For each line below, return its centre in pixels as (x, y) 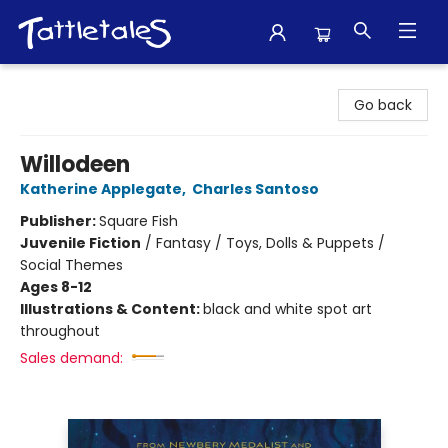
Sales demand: (71, 358)
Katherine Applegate (101, 189)
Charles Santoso (255, 189)
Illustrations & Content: (111, 309)
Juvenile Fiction (80, 243)
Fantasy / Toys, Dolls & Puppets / (270, 243)
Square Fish (138, 221)
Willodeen (75, 164)
